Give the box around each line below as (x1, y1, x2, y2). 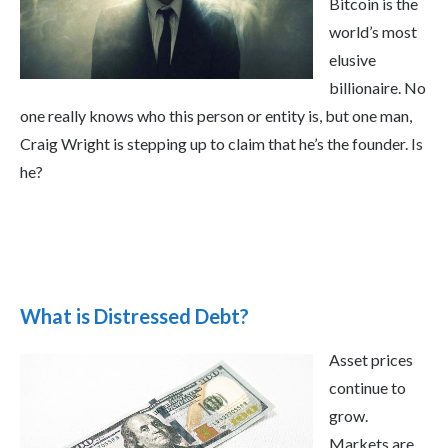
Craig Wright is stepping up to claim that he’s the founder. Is (20, 134, 423, 154)
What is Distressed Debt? (20, 304, 249, 329)
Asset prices (329, 350, 413, 370)
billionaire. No (329, 78, 426, 98)
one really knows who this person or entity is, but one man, (20, 106, 412, 126)
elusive (329, 50, 376, 70)
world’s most (329, 22, 417, 42)
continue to (329, 378, 406, 398)
